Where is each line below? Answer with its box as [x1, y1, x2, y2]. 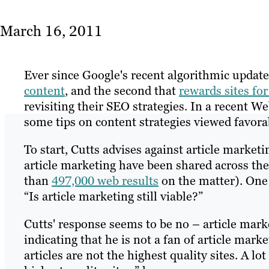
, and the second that [65, 83, 179, 99]
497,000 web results [52, 173, 159, 189]
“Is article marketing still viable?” [24, 189, 203, 205]
